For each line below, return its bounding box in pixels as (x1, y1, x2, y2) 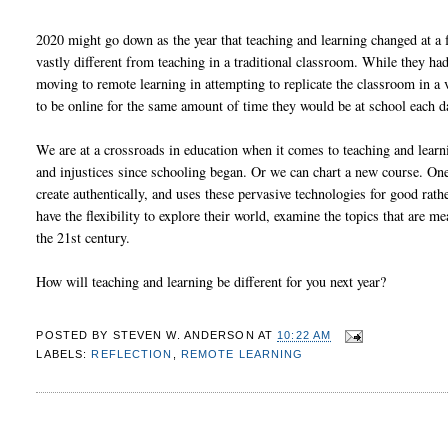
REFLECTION (91, 348, 173, 361)
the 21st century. (36, 228, 131, 248)
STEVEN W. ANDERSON (112, 329, 255, 342)
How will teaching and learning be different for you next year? (36, 272, 387, 292)
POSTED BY (36, 329, 113, 342)
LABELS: (36, 348, 92, 361)
